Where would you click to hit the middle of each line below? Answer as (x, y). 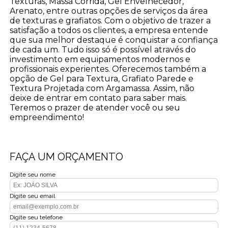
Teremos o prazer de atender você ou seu (95, 107)
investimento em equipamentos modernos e (100, 59)
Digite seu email (33, 196)
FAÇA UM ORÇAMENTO (67, 156)
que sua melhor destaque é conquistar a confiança (114, 40)
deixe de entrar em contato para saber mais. (98, 98)
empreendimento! (47, 117)
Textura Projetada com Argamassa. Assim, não (102, 88)
